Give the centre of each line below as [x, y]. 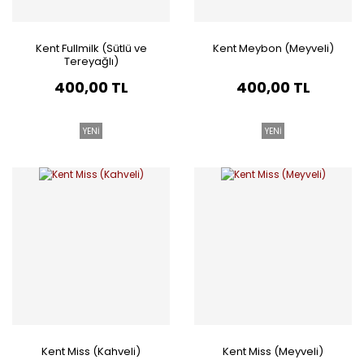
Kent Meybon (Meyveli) [273, 48]
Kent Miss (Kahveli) [91, 351]
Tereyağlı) [91, 61]
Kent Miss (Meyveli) [273, 351]
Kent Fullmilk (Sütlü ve [91, 48]
